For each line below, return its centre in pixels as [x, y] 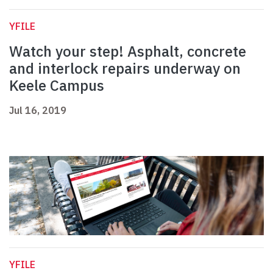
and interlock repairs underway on [125, 69]
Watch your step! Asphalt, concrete [128, 51]
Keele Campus [57, 86]
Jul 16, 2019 [38, 111]
